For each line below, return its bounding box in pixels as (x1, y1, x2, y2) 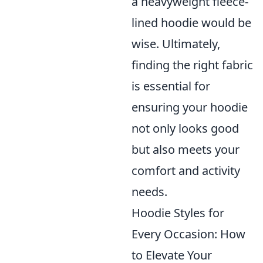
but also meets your (131, 141, 240, 158)
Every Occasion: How (131, 226, 245, 242)
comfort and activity (131, 163, 240, 179)
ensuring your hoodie (131, 99, 248, 116)
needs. (131, 184, 167, 200)
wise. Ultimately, (131, 36, 220, 52)
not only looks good (131, 120, 239, 137)
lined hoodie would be (131, 15, 251, 31)
